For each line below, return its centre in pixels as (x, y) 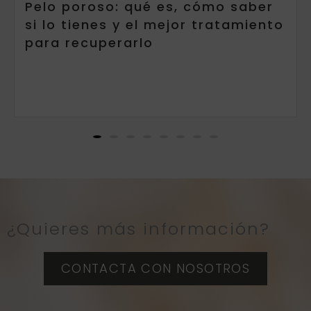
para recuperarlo (89, 42)
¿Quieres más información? (138, 228)
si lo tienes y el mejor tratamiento (154, 24)
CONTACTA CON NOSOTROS (155, 268)
